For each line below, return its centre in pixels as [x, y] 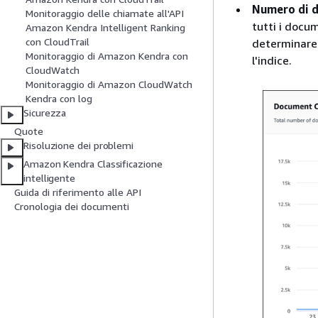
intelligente [50, 178]
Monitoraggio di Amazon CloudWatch [109, 84]
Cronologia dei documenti [72, 207]
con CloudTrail [57, 42]
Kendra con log [59, 99]
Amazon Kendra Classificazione [93, 164]
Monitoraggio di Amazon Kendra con [107, 56]
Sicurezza [45, 113]
